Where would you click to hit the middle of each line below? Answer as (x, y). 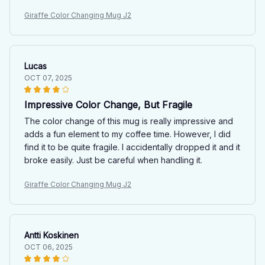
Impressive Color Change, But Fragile (108, 104)
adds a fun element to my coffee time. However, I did (127, 134)
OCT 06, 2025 (49, 247)
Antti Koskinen (51, 235)
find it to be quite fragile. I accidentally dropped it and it (132, 147)
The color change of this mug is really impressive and (129, 121)
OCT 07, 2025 (48, 77)
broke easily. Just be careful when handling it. (113, 160)
